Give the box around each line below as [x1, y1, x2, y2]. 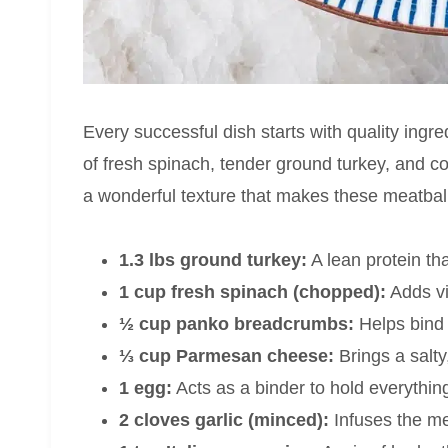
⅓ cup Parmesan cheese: [119, 346, 334, 367]
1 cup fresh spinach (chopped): [119, 282, 386, 303]
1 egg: [119, 378, 172, 399]
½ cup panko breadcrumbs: [119, 314, 354, 335]
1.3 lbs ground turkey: [119, 250, 307, 271]
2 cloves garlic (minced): [119, 410, 329, 431]
